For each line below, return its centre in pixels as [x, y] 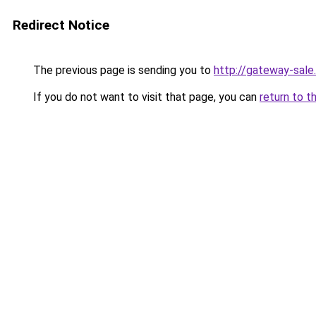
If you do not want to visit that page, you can [145, 97]
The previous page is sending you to [122, 70]
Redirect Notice [61, 25]
